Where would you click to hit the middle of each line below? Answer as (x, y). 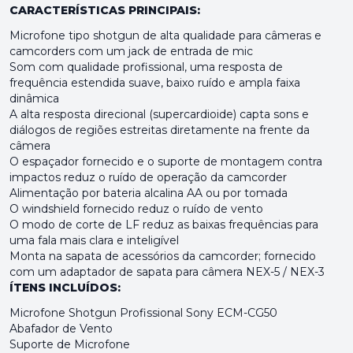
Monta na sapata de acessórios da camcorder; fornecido (163, 256)
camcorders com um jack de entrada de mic (131, 51)
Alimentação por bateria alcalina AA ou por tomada (149, 193)
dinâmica (34, 98)
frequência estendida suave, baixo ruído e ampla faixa (155, 83)
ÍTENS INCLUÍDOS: (65, 288)
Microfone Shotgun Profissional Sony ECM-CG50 (143, 313)
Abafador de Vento (61, 329)
